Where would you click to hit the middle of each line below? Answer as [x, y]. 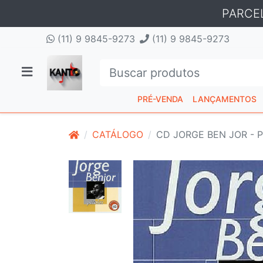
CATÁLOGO [118, 134]
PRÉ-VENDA [160, 99]
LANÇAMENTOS [225, 99]
